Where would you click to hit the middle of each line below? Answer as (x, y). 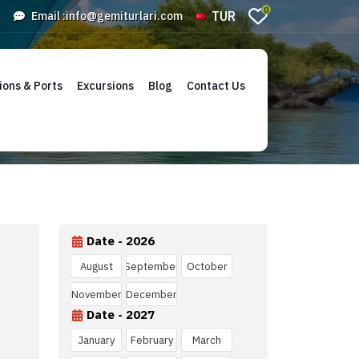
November (96, 294)
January (96, 340)
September (151, 266)
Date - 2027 (121, 315)
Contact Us (216, 86)
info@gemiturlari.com (124, 16)
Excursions (105, 86)
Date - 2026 (121, 241)
